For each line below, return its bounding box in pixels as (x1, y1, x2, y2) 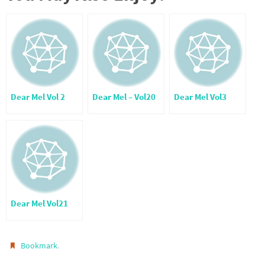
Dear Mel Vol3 (174, 92, 227, 103)
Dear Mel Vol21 (11, 198, 68, 209)
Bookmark (21, 240, 58, 251)
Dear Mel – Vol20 (92, 92, 156, 103)
